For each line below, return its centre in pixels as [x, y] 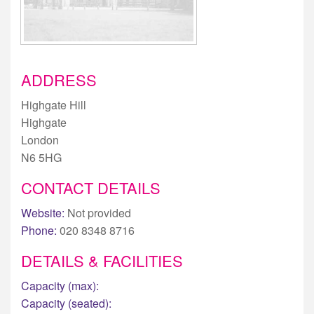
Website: [43, 212]
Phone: [39, 230]
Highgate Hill [54, 104]
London [40, 139]
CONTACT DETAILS [91, 187]
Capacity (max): [60, 285]
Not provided [98, 212]
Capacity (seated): [66, 303]
